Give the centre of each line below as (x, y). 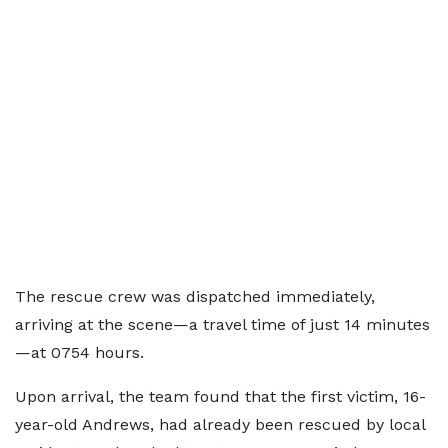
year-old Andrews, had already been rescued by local (220, 424)
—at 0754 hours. (79, 352)
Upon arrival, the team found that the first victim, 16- (220, 396)
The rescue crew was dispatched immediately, (195, 296)
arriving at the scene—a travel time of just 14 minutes (222, 324)
